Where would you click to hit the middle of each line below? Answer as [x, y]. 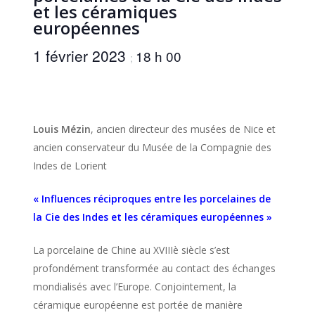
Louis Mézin [62, 129]
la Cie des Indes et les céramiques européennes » [152, 217]
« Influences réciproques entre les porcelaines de [152, 199]
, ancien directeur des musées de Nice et [183, 129]
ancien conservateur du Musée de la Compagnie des [152, 147]
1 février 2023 [81, 56]
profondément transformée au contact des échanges [154, 268]
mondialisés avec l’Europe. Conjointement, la [134, 287]
